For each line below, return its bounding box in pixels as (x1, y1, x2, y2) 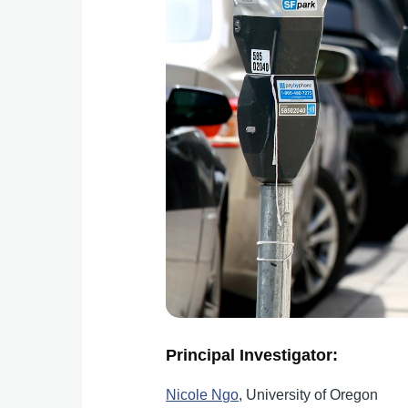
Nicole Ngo (166, 386, 240, 403)
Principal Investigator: (166, 345, 339, 364)
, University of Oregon (239, 386, 379, 403)
